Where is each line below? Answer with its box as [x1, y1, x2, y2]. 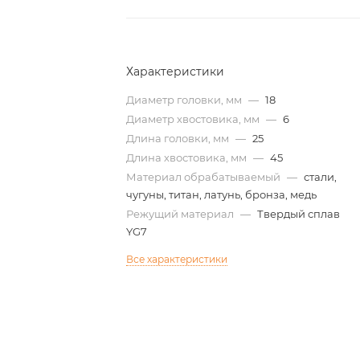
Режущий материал [126, 207, 237, 220]
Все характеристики [126, 253, 228, 265]
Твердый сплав [257, 207, 341, 220]
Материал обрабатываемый [126, 170, 284, 183]
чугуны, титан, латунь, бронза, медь [126, 188, 317, 201]
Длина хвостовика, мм [126, 151, 250, 164]
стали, [304, 170, 337, 183]
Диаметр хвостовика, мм [126, 112, 263, 125]
